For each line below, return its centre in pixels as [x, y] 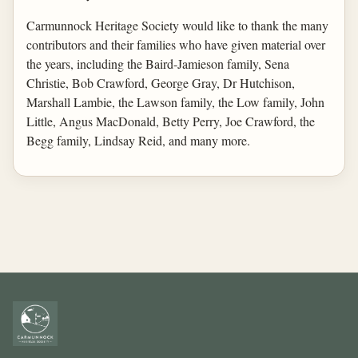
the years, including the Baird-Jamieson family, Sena [158, 64]
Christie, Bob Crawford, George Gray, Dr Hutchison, [161, 83]
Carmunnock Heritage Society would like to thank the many [177, 25]
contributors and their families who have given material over [176, 44]
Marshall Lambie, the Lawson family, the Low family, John [175, 102]
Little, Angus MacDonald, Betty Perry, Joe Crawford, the [171, 121]
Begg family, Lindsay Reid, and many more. [138, 140]
